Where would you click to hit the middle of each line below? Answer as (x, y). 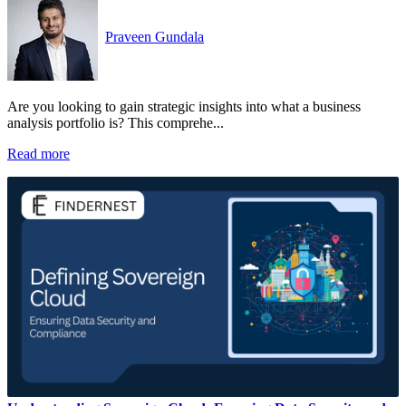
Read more (39, 153)
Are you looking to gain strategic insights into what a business (184, 106)
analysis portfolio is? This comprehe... (116, 122)
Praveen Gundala (155, 36)
